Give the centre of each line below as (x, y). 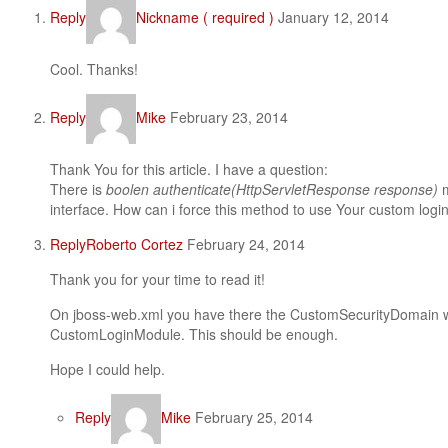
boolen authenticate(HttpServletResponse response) (274, 189)
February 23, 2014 (227, 116)
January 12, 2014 (331, 16)
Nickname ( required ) (205, 16)
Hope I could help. (107, 369)
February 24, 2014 (244, 244)
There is (78, 189)
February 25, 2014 (252, 416)
